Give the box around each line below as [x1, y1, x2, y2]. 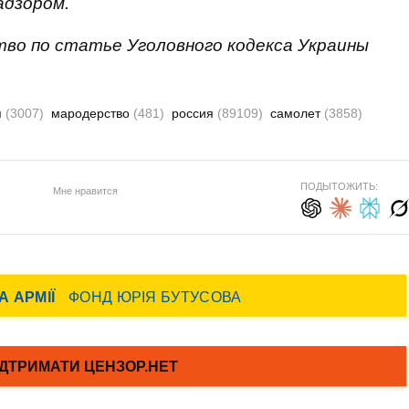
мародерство [51, 106, 133, 121]
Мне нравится [52, 184, 118, 196]
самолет [270, 106, 324, 121]
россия [172, 106, 217, 121]
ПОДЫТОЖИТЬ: [299, 181, 378, 192]
